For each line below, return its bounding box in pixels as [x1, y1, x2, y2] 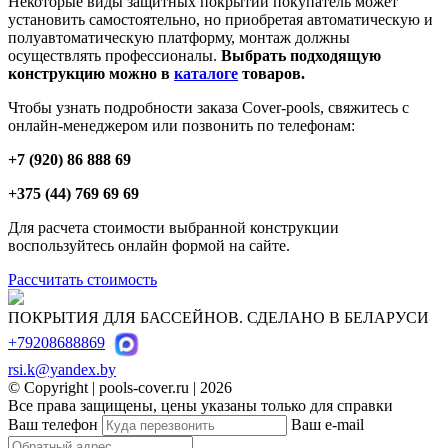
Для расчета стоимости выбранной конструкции [8, 218, 339, 236]
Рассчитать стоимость [8, 270, 157, 288]
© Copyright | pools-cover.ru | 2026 [8, 378, 232, 396]
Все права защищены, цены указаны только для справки [8, 396, 393, 414]
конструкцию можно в [8, 64, 174, 82]
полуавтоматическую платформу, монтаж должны [8, 28, 350, 46]
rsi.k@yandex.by [8, 360, 116, 378]
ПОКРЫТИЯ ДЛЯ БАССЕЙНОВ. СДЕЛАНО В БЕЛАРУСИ [8, 308, 429, 326]
